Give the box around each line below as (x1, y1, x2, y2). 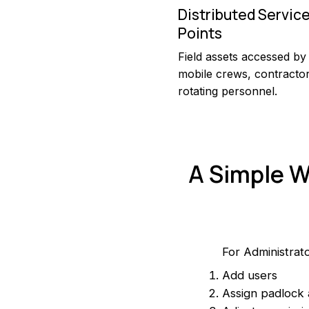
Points (178, 23, 223, 43)
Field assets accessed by (178, 50, 307, 64)
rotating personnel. (178, 84, 278, 99)
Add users (221, 268, 277, 282)
